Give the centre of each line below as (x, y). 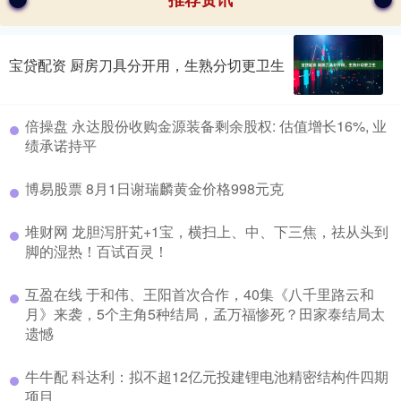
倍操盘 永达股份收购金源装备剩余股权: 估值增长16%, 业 (206, 126)
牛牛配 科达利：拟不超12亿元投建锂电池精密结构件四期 (207, 377)
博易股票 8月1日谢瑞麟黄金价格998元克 (154, 189)
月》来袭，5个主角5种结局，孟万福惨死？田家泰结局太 (205, 314)
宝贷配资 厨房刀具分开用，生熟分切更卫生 (147, 64)
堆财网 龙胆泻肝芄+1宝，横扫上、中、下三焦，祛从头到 (207, 232)
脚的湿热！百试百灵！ (97, 252)
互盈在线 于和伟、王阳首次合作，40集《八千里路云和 (200, 294)
